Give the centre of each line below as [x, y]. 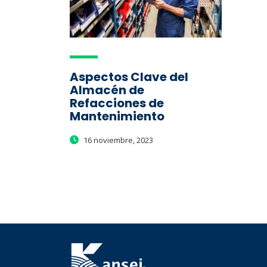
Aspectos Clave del [129, 77]
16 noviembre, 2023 [117, 140]
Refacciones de [117, 103]
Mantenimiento [117, 117]
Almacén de [107, 90]
